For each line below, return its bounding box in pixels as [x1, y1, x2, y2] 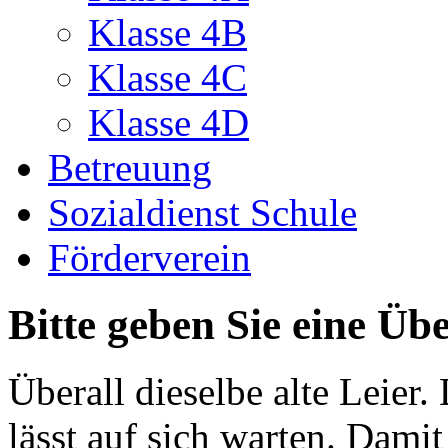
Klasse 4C [88, 55, 247, 99]
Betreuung [48, 145, 212, 189]
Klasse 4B [88, 10, 247, 54]
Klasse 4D [88, 100, 249, 144]
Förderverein [48, 235, 251, 279]
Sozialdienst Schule [48, 190, 357, 234]
